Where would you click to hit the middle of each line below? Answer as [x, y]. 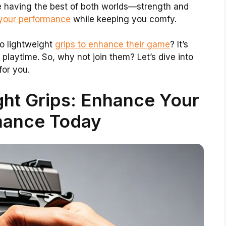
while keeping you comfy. [124, 19]
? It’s [179, 45]
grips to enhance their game [112, 45]
